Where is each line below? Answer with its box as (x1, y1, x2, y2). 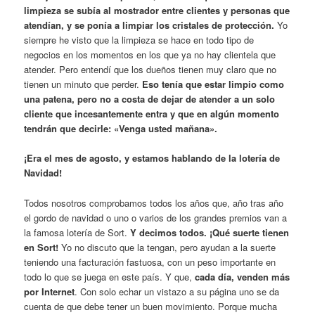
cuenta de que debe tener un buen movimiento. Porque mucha (24, 299, 278, 313)
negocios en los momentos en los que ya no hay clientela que (24, 48, 276, 62)
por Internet (24, 284, 75, 298)
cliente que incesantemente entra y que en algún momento (24, 107, 280, 121)
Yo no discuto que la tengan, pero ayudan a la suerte (58, 240, 276, 254)
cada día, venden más (195, 269, 290, 283)
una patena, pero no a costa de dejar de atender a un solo (24, 92, 276, 106)
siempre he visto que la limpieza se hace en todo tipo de (24, 33, 255, 47)
